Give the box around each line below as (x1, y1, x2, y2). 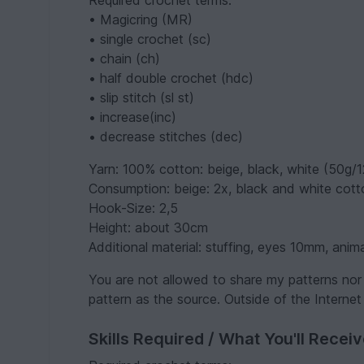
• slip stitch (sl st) (89, 89, 195, 106)
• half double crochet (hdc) (89, 70, 254, 87)
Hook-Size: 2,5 (89, 200, 179, 217)
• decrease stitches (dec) (89, 128, 244, 145)
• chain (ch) (89, 50, 161, 67)
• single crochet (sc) (89, 31, 212, 48)
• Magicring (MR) (89, 11, 193, 28)
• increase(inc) (89, 109, 177, 126)
